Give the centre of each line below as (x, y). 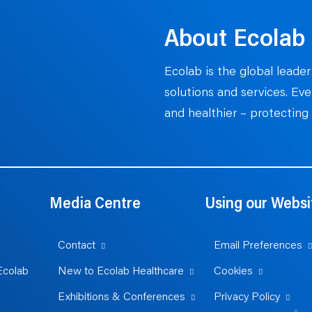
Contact (76, 245)
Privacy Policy (247, 297)
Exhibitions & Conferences (121, 297)
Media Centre (95, 204)
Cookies (233, 271)
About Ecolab (235, 40)
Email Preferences (258, 245)
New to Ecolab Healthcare (120, 271)
